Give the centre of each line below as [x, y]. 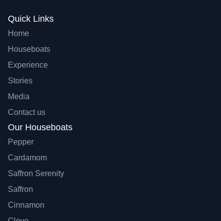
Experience [28, 65]
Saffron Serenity [36, 174]
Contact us [27, 112]
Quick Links [31, 19]
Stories [20, 81]
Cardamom [27, 158]
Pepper [21, 142]
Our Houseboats [40, 128]
